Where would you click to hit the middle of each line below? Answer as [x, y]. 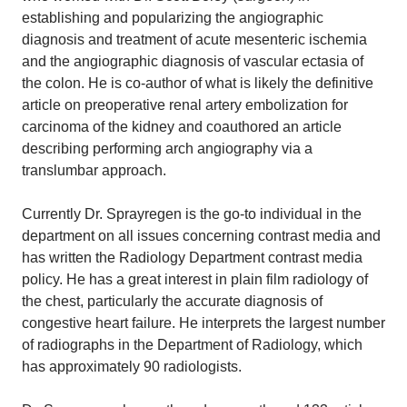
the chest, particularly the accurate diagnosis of [172, 301]
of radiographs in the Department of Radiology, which [192, 344]
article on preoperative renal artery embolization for [185, 104]
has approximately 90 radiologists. [132, 366]
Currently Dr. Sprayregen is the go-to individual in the [192, 213]
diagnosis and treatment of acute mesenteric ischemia [194, 39]
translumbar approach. [94, 170]
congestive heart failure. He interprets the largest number [203, 323]
